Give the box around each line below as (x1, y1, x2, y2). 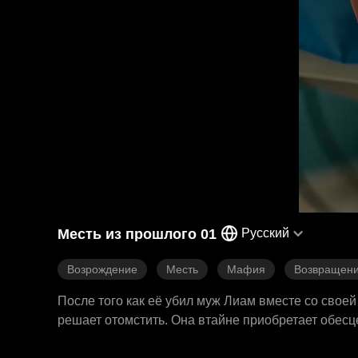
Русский (241, 226, 289, 240)
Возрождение (67, 263, 137, 276)
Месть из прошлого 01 (58, 226, 217, 242)
